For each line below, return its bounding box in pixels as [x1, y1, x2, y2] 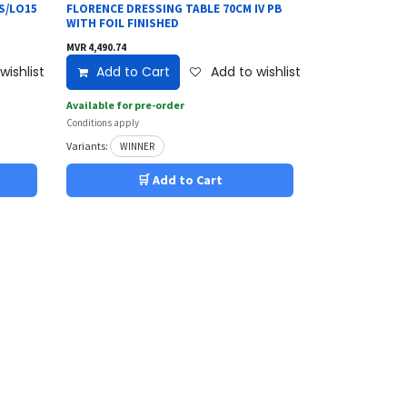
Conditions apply [66, 115, 140, 129]
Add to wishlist [210, 62, 301, 81]
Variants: [66, 139, 109, 154]
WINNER [120, 140, 155, 154]
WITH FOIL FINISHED [66, 15, 180, 31]
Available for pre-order [66, 97, 185, 112]
